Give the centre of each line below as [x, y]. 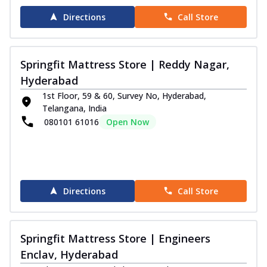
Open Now [128, 122]
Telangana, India [75, 108]
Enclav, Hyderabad [69, 254]
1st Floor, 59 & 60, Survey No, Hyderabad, [125, 95]
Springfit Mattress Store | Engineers [115, 238]
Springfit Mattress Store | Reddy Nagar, [125, 64]
